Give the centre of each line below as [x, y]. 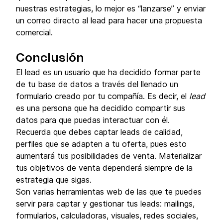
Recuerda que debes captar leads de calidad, [99, 132]
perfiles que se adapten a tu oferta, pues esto [101, 144]
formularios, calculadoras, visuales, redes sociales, [107, 216]
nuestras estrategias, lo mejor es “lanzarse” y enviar [111, 8]
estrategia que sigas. [54, 180]
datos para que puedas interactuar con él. [93, 120]
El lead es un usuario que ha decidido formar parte [108, 72]
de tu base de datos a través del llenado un [97, 84]
